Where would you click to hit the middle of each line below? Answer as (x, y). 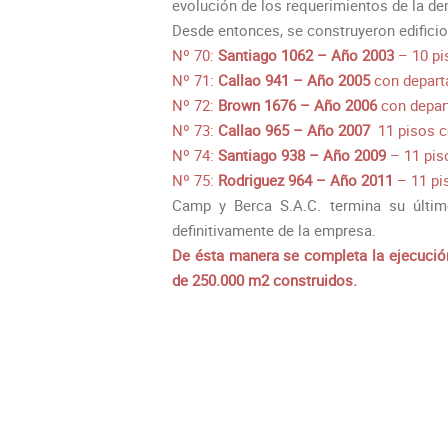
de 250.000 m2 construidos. (264, 280)
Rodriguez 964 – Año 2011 (305, 180)
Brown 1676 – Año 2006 (297, 105)
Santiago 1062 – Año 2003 (306, 55)
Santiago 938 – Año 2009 (300, 155)
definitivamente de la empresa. (274, 230)
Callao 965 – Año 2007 (296, 130)
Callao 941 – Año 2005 (294, 80)
